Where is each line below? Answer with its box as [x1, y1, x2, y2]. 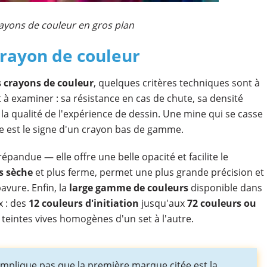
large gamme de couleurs [69, 181, 188, 194]
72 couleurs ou [187, 197, 256, 210]
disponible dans [188, 181, 262, 194]
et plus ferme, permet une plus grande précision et [32, 166, 264, 179]
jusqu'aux [138, 197, 187, 210]
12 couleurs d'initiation [28, 197, 139, 210]
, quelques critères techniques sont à [93, 76, 260, 89]
